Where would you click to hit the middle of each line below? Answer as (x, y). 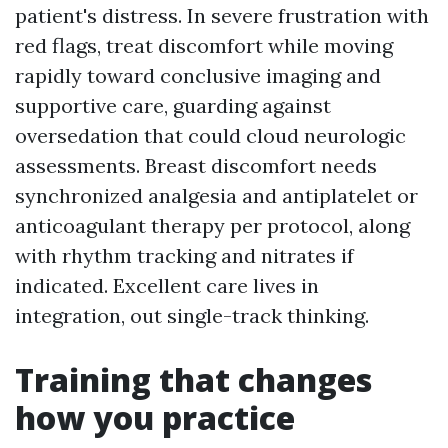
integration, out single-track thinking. (192, 315)
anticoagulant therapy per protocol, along (212, 225)
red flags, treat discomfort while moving (204, 45)
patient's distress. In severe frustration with (222, 15)
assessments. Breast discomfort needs (196, 165)
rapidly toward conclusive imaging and (198, 75)
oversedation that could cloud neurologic (210, 135)
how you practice (155, 417)
